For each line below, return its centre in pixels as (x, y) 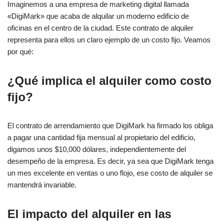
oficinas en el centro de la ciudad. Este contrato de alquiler (100, 28)
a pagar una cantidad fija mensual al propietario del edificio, (101, 138)
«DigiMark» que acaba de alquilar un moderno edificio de (98, 16)
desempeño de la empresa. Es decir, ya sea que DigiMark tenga (110, 161)
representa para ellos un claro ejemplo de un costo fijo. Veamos (109, 40)
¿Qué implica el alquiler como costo (110, 81)
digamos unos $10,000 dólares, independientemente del (97, 149)
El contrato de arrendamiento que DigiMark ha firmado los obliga (110, 126)
